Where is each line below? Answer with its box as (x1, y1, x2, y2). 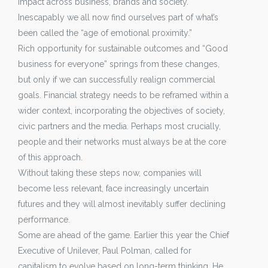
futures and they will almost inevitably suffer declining (18, 199, 226, 209)
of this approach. (18, 153, 83, 162)
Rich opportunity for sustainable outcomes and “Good (18, 44, 228, 53)
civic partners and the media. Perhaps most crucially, (18, 121, 221, 131)
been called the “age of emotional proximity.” (18, 28, 192, 38)
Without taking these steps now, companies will (18, 168, 202, 178)
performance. (18, 215, 70, 224)
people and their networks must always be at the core (18, 137, 226, 147)
